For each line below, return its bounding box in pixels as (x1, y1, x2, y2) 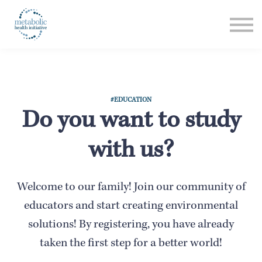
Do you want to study (22, 109, 240, 135)
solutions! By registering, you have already (28, 219, 234, 232)
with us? (88, 139, 174, 165)
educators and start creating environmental (24, 200, 238, 213)
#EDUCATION (111, 97, 151, 105)
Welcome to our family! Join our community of (16, 181, 246, 194)
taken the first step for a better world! (40, 237, 222, 250)
